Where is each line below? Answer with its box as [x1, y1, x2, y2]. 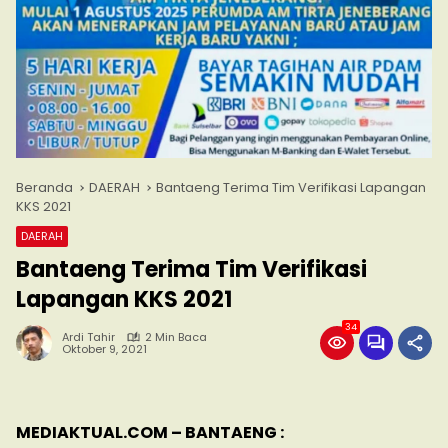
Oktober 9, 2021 [62, 341, 147, 358]
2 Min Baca [145, 329, 207, 346]
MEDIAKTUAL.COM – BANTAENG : [16, 421, 284, 445]
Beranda [16, 178, 73, 198]
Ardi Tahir [62, 329, 115, 346]
